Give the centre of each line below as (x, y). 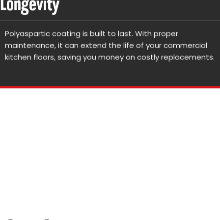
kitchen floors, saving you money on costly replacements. (110, 55)
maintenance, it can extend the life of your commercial (106, 44)
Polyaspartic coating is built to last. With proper (92, 32)
